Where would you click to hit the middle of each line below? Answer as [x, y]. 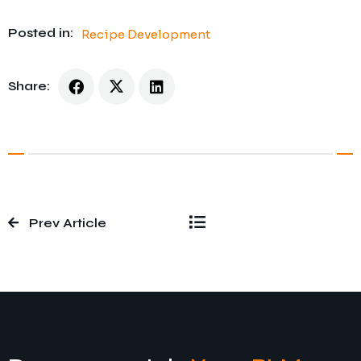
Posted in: [41, 32]
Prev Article [68, 223]
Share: [29, 86]
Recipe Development [146, 34]
